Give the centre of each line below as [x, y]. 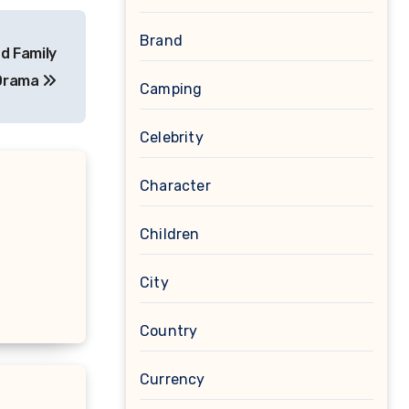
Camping [171, 89]
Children [170, 234]
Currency [173, 379]
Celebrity [172, 137]
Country [169, 331]
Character [175, 186]
